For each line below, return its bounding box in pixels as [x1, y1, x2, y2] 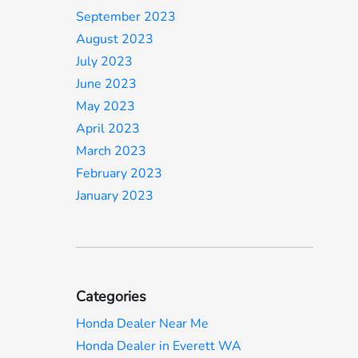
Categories [76, 287, 147, 306]
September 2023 [76, 8, 177, 26]
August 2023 [76, 30, 154, 48]
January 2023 [76, 187, 154, 205]
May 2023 [76, 97, 136, 115]
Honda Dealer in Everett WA [76, 337, 242, 355]
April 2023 [76, 120, 141, 137]
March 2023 [76, 142, 147, 160]
